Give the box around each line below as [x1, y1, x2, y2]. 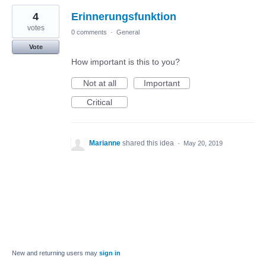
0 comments [71, 28, 107, 36]
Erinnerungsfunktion [71, 11, 176, 23]
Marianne [89, 139, 121, 148]
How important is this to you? [71, 57, 180, 67]
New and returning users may [12, 249, 99, 257]
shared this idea [122, 139, 176, 148]
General [116, 28, 140, 36]
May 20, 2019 [183, 140, 223, 147]
